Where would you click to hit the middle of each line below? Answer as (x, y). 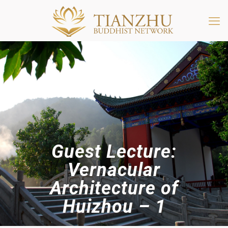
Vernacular (114, 170)
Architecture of (114, 188)
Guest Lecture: (114, 152)
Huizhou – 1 (114, 207)
